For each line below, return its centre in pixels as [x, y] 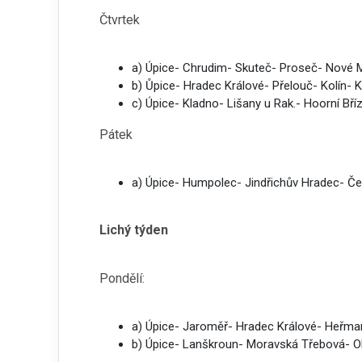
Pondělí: [122, 278]
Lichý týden [134, 230]
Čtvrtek [120, 20]
